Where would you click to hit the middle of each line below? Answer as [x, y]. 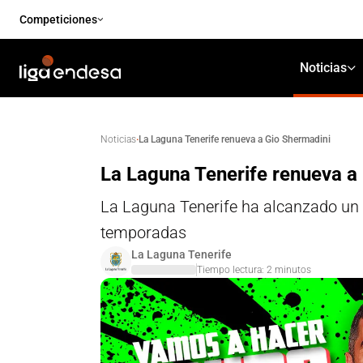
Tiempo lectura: [232, 270]
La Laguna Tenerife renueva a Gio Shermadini [235, 139]
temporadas [143, 233]
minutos [292, 270]
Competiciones [58, 19]
